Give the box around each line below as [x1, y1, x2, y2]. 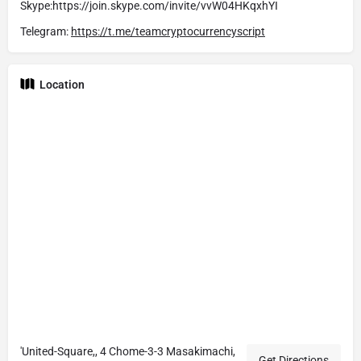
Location [39, 78, 85, 92]
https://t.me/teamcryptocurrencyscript [71, 25, 265, 39]
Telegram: [20, 25, 71, 39]
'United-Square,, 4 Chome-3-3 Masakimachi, [20, 345, 235, 359]
